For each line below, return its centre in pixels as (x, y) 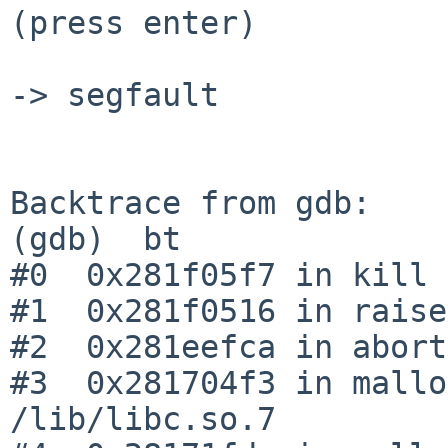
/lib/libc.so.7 (143, 418)
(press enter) (133, 22)
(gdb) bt (95, 238)
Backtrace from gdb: (190, 202)
